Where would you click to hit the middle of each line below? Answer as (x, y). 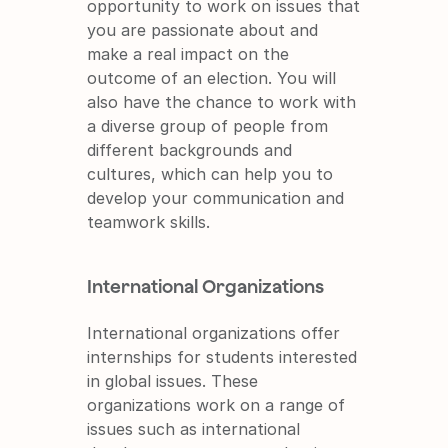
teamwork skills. (149, 221)
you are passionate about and (203, 29)
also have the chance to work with (222, 101)
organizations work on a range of (216, 404)
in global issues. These (173, 380)
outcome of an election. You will (212, 77)
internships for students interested (222, 356)
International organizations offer (214, 332)
